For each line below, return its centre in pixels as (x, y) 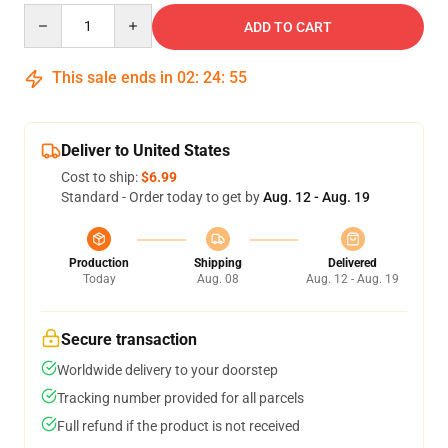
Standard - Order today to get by (162, 197)
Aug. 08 (217, 279)
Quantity (50, 13)
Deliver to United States (145, 150)
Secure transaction (129, 339)
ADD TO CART (288, 27)
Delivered (352, 263)
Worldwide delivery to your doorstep (167, 370)
